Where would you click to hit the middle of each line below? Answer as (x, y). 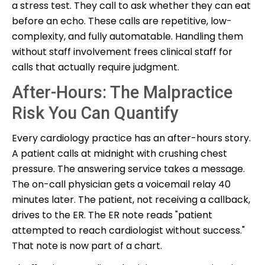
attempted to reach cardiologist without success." (128, 230)
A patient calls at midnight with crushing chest (119, 153)
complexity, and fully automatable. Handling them (127, 36)
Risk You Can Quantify (95, 113)
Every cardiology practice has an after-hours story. (131, 138)
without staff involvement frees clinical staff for (122, 51)
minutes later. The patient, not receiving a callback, (131, 199)
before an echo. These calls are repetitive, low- (122, 21)
